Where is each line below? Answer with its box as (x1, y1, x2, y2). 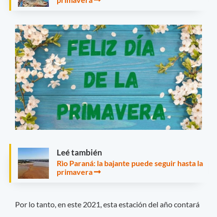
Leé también (57, 147, 102, 158)
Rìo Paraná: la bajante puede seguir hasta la (57, 158, 203, 168)
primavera (57, 167, 93, 177)
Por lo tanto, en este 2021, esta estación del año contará (15, 200, 200, 209)
